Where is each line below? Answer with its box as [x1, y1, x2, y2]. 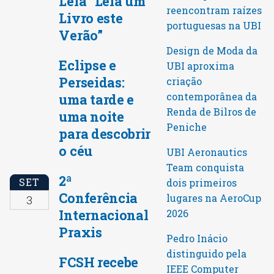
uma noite [59, 108, 124, 126]
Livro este [59, 9, 123, 28]
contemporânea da [166, 89, 257, 103]
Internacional [59, 206, 149, 224]
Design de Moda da [166, 43, 258, 57]
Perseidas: [59, 73, 125, 92]
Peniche [166, 120, 207, 133]
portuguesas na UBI [166, 18, 262, 32]
